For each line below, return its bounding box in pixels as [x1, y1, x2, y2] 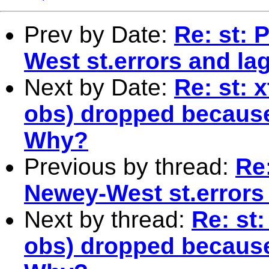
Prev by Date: [24, 21, 174, 47]
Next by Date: [24, 74, 174, 100]
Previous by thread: [24, 153, 235, 180]
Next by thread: [24, 206, 192, 232]
